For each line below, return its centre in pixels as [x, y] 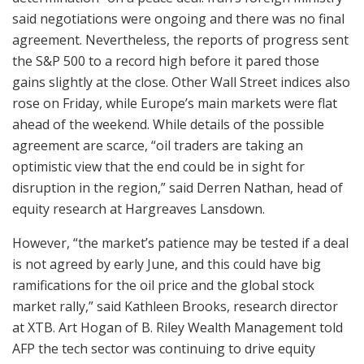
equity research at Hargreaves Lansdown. [139, 208]
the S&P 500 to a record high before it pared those [166, 61]
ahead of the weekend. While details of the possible [168, 124]
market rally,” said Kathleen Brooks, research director [175, 306]
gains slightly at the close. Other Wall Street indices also [181, 82]
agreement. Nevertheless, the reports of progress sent [180, 39]
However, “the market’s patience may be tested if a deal [180, 243]
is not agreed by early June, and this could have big [167, 264]
